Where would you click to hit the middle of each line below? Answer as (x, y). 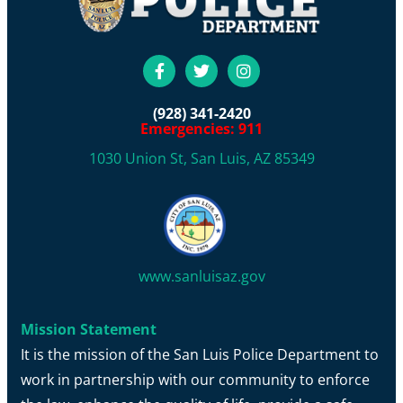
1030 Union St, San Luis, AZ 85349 (201, 158)
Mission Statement (89, 330)
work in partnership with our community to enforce (195, 380)
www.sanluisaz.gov (201, 277)
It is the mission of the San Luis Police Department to (200, 355)
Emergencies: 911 (201, 128)
